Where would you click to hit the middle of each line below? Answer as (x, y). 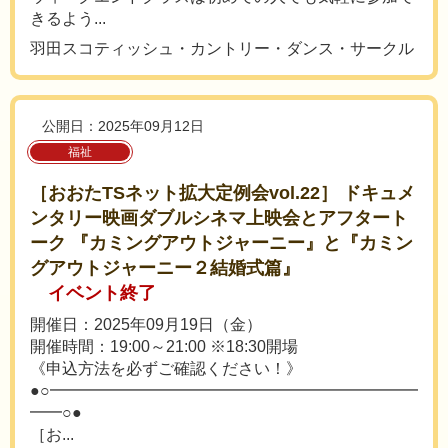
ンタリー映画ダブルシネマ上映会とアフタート (219, 218)
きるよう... (68, 18)
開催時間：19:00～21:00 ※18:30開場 (164, 346)
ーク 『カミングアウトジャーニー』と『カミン (221, 243)
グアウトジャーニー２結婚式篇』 (165, 268)
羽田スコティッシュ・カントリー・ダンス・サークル (222, 48)
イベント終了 (102, 293)
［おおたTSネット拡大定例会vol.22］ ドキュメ (222, 193)
